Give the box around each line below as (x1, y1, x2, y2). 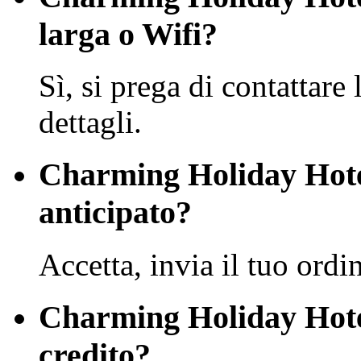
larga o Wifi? (39, 15, 218, 52)
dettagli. (39, 105, 142, 140)
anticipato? (39, 194, 192, 231)
